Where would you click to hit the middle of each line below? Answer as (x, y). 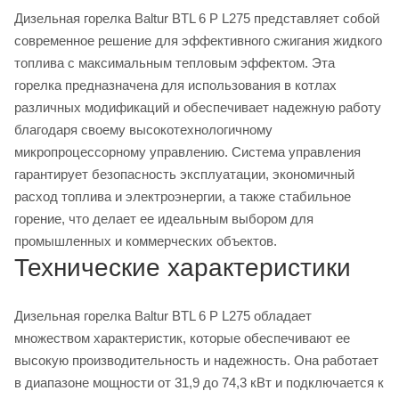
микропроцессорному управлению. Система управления (187, 151)
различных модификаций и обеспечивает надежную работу (198, 107)
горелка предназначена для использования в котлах (175, 85)
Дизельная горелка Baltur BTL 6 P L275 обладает (163, 315)
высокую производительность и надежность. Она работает (196, 360)
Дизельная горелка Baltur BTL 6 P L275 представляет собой (197, 18)
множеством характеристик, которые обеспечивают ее (182, 338)
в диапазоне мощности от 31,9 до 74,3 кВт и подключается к (199, 382)
